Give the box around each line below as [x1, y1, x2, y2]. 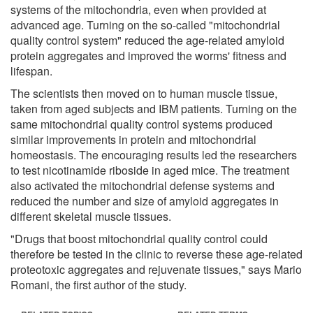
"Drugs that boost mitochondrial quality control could [10, 230, 268, 247]
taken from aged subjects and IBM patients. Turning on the [10, 100, 297, 117]
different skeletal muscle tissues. [10, 208, 171, 224]
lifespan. [10, 62, 52, 79]
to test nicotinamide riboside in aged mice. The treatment [10, 161, 289, 178]
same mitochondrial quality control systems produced [10, 115, 272, 132]
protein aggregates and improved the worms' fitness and [10, 47, 286, 64]
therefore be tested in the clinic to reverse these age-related [10, 245, 303, 262]
